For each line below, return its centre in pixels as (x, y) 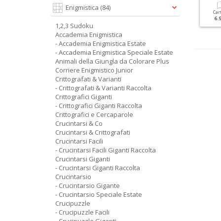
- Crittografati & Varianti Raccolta (103, 88)
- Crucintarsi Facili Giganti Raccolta (106, 150)
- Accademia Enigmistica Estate (101, 43)
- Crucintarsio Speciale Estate (99, 194)
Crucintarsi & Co (79, 123)
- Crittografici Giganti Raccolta (99, 106)
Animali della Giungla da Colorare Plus (112, 61)
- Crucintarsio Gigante (88, 185)
